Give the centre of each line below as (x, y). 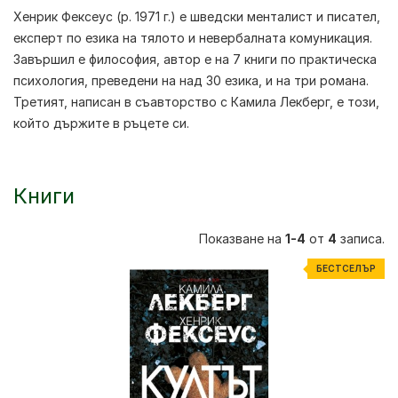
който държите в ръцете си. (101, 123)
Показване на (242, 239)
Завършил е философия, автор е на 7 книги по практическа (195, 59)
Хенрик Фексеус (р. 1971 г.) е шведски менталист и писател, (197, 16)
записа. (361, 239)
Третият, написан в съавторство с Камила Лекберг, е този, (196, 102)
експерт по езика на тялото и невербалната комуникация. (193, 38)
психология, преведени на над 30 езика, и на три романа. (191, 80)
